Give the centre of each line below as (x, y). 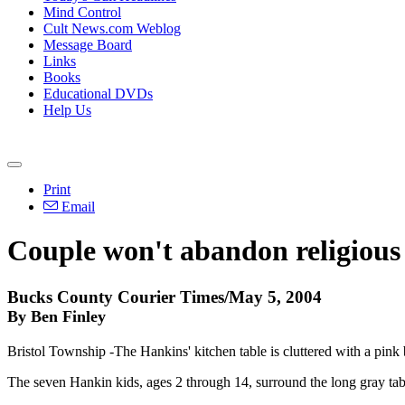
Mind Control (82, 12)
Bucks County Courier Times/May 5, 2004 (165, 297)
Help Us (67, 110)
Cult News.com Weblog (112, 28)
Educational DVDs (98, 94)
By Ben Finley (57, 316)
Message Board (88, 45)
